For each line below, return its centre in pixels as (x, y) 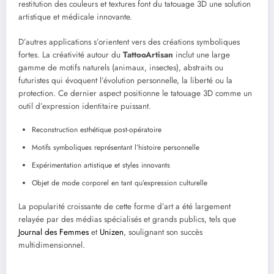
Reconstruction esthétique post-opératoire (97, 129)
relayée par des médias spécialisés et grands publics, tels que (127, 219)
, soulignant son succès (163, 232)
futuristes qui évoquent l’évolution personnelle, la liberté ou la (125, 80)
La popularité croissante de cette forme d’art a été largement (124, 206)
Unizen (112, 232)
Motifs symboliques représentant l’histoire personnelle (116, 147)
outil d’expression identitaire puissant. (85, 106)
